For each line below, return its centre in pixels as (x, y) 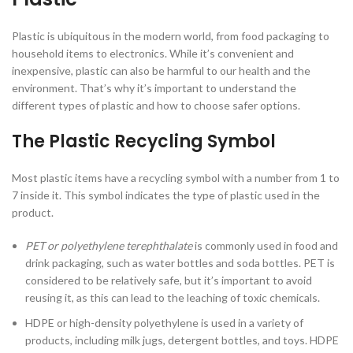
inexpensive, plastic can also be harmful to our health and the (161, 71)
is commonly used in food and (265, 246)
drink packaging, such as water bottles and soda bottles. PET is (180, 263)
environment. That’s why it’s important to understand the (154, 88)
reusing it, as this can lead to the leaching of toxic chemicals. (173, 298)
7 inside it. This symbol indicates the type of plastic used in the (166, 195)
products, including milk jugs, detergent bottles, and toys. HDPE (182, 340)
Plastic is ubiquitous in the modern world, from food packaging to (171, 36)
